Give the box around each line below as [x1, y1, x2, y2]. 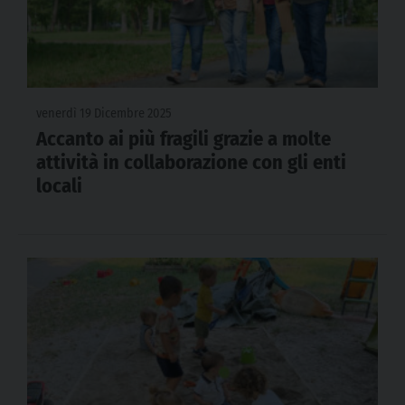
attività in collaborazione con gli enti [36, 150, 346, 175]
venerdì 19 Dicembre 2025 [36, 106, 172, 122]
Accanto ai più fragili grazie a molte [36, 127, 331, 152]
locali [36, 174, 82, 199]
